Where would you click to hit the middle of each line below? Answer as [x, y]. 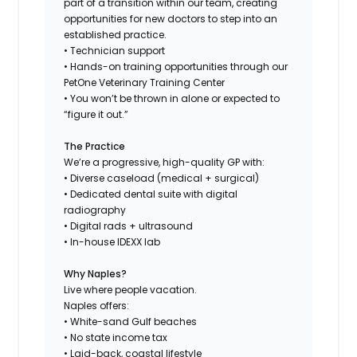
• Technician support [115, 50]
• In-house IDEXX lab [112, 241]
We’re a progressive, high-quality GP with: [165, 162]
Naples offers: [97, 305]
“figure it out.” [96, 114]
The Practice [95, 146]
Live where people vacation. [131, 289]
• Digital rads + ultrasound [129, 226]
